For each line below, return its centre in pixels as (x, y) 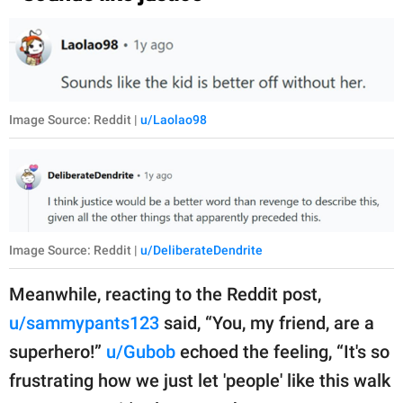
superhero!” (58, 352)
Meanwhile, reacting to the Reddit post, (165, 295)
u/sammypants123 (84, 323)
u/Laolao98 (174, 119)
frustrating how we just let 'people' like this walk (200, 381)
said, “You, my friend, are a (267, 323)
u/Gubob (141, 352)
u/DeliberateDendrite (201, 251)
